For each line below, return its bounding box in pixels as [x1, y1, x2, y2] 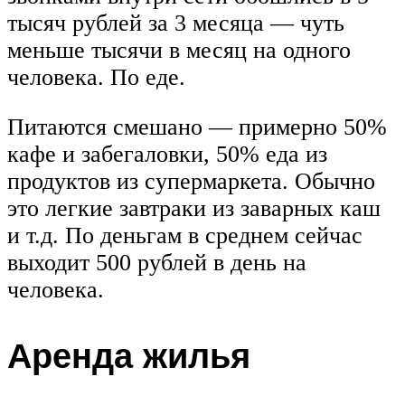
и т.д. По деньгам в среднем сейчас [7, 222, 363, 250]
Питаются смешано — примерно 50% [7, 114, 387, 141]
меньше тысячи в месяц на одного [7, 36, 351, 63]
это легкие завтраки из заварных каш [7, 195, 381, 222]
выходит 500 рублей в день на [7, 250, 306, 277]
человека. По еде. [7, 63, 185, 90]
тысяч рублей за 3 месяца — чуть [7, 9, 344, 36]
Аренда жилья [7, 333, 250, 378]
